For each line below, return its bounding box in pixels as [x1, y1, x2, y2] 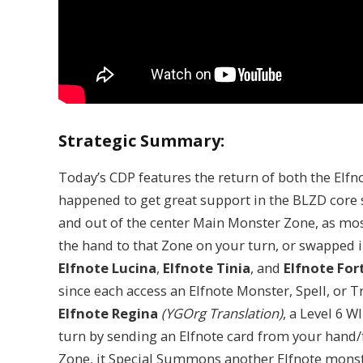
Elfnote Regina [58, 303, 158, 322]
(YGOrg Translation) [158, 303, 283, 322]
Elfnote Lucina [58, 258, 156, 277]
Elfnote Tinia [163, 258, 250, 277]
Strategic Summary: [58, 130, 224, 152]
